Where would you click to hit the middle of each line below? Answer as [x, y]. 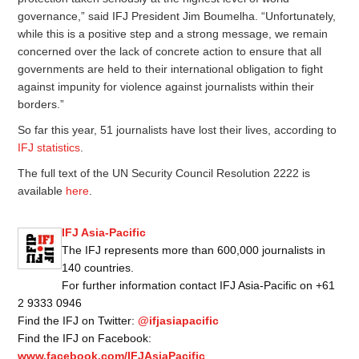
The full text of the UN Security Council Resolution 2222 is [164, 173]
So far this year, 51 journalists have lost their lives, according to [177, 129]
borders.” [41, 104]
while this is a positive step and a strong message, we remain [173, 33]
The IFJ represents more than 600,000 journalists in [193, 250]
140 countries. [97, 267]
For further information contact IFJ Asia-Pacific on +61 [198, 285]
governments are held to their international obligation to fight [171, 69]
